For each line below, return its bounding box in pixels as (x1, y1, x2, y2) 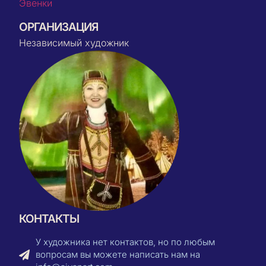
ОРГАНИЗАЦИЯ (19, 20, 99, 34)
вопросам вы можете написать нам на (35, 249, 200, 261)
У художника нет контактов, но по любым (35, 236, 215, 248)
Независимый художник (19, 37, 129, 49)
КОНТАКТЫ (19, 212, 80, 226)
